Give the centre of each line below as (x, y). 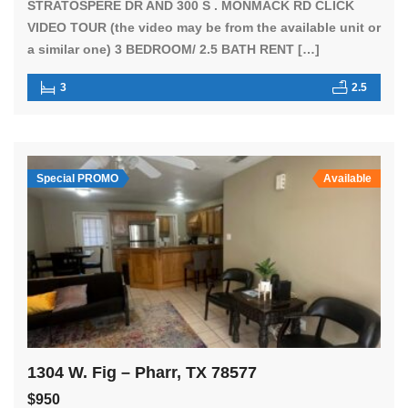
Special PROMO (77, 178)
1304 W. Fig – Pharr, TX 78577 (142, 373)
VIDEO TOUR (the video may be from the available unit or (204, 27)
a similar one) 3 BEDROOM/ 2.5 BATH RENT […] (173, 49)
